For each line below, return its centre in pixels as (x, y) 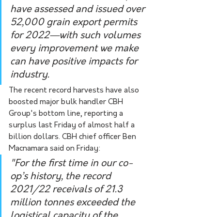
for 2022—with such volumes (77, 36)
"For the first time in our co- (72, 163)
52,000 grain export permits (75, 23)
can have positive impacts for (75, 62)
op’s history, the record (62, 177)
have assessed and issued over (79, 9)
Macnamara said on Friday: (55, 148)
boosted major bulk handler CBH (67, 102)
